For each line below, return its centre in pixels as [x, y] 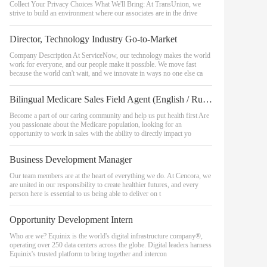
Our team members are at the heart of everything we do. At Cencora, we [110, 176]
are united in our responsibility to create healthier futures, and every [104, 185]
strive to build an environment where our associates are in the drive [103, 13]
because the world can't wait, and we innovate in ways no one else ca [106, 73]
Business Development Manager [71, 159]
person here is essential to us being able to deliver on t [85, 194]
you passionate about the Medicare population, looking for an [96, 125]
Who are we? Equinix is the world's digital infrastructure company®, [106, 236]
